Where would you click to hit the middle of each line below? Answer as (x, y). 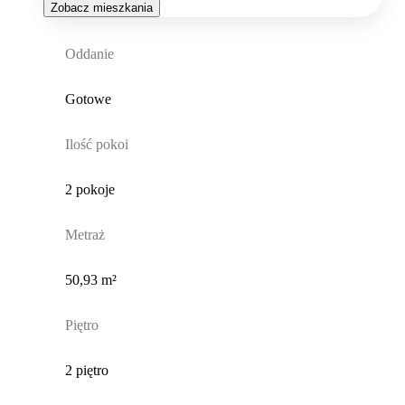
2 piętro (86, 370)
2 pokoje (89, 189)
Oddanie (89, 53)
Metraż (85, 234)
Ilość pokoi (96, 144)
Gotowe (88, 99)
